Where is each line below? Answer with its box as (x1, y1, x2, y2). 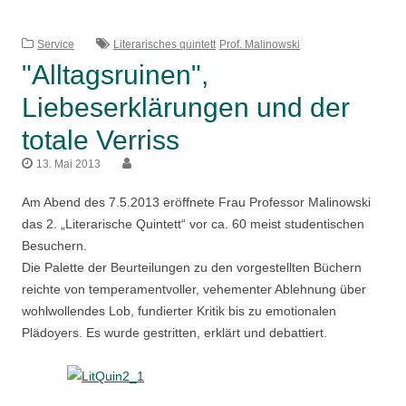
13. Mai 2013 (36, 157, 101, 170)
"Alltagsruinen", (22, 59, 208, 90)
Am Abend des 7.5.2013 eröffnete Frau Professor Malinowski (22, 194, 371, 209)
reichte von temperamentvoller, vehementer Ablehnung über (22, 281, 366, 296)
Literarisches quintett (113, 37, 216, 51)
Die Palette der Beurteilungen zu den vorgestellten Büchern (22, 259, 362, 275)
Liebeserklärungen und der (22, 92, 350, 122)
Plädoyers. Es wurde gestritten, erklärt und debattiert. (22, 324, 327, 340)
